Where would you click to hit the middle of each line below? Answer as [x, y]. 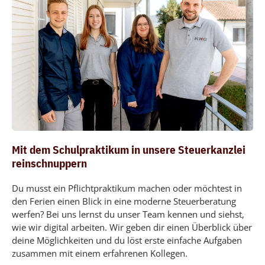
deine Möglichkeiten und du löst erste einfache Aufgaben [127, 240]
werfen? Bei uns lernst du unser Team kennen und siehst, [128, 214]
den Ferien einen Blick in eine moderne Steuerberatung [124, 201]
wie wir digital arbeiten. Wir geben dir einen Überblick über [132, 227]
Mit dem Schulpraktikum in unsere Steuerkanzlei [129, 150]
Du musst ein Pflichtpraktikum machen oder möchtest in [127, 188]
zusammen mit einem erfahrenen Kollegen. [100, 253]
